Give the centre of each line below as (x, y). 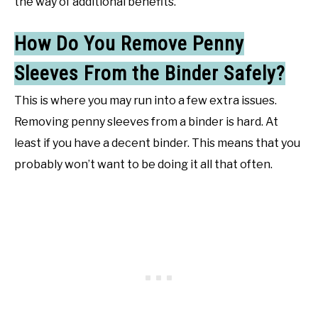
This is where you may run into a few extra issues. (146, 100)
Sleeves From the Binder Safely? (150, 73)
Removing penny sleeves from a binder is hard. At (146, 121)
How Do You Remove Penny (129, 43)
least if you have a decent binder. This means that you (157, 143)
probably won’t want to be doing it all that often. (143, 164)
